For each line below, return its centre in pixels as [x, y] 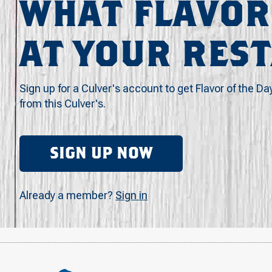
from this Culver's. [63, 103]
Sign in [132, 195]
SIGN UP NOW [101, 153]
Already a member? [68, 195]
